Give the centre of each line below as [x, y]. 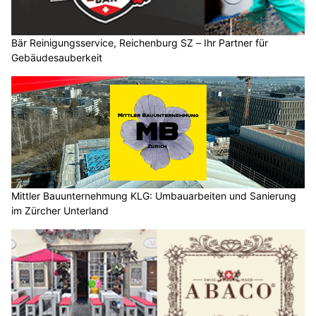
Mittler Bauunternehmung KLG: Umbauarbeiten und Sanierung [154, 196]
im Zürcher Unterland [60, 211]
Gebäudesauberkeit [57, 57]
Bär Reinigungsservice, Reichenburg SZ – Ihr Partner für [140, 42]
